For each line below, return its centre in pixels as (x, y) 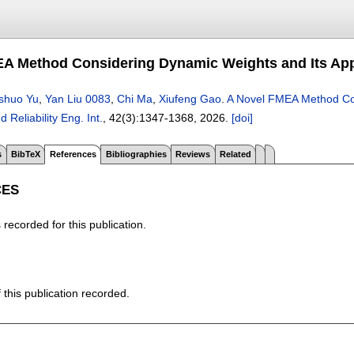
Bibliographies (136, 154)
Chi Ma (135, 99)
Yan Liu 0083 (78, 99)
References (73, 154)
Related (236, 154)
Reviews (193, 154)
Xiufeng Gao (190, 99)
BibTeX (25, 154)
